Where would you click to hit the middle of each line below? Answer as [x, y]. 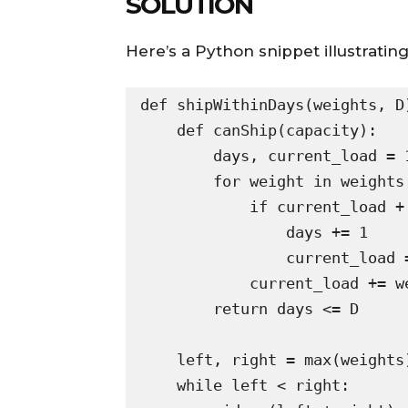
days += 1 [213, 233]
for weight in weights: [177, 182]
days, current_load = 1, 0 [177, 156]
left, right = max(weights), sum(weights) [158, 360]
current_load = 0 [213, 258]
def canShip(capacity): [158, 131]
